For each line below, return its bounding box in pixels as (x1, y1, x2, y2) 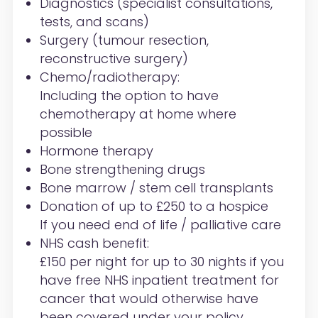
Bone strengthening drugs (39, 160, 205, 179)
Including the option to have (39, 87, 219, 105)
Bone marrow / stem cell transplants (39, 179, 273, 197)
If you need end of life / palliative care (39, 216, 281, 234)
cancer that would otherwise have (39, 290, 258, 308)
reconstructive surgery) (39, 50, 188, 68)
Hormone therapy (39, 142, 153, 160)
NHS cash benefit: (39, 234, 149, 253)
